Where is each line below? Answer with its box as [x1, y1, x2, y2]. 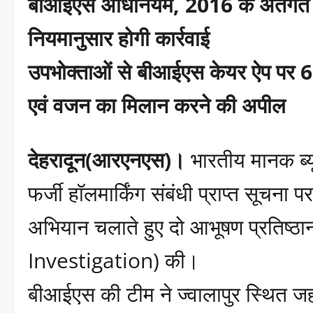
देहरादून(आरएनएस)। [28, 145, 185, 175]
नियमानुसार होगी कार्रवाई [28, 24, 210, 53]
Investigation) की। [28, 246, 199, 275]
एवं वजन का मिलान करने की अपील [28, 91, 286, 120]
